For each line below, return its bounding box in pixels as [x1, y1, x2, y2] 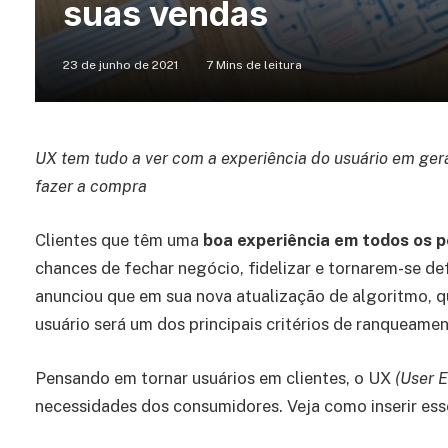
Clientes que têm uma [35, 229, 203, 250]
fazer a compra [35, 176, 147, 197]
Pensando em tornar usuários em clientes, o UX [35, 367, 395, 388]
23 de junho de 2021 [63, 58, 178, 73]
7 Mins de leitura [206, 58, 302, 73]
